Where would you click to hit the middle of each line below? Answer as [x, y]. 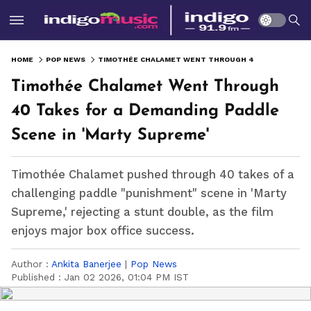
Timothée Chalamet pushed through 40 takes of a [153, 175]
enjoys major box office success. [103, 231]
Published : [38, 277]
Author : [31, 264]
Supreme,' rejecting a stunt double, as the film [142, 212]
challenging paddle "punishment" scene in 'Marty [149, 193]
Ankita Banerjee [86, 264]
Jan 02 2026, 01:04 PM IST [127, 277]
